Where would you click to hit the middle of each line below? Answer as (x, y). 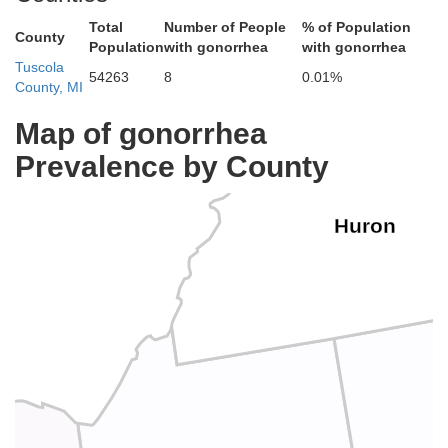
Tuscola (39, 67)
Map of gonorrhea (141, 133)
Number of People (225, 27)
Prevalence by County (172, 166)
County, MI (49, 87)
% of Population (356, 27)
